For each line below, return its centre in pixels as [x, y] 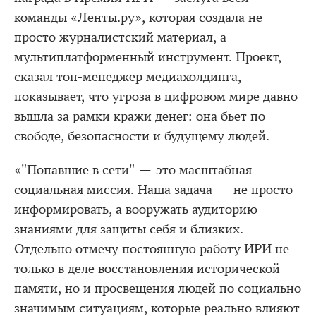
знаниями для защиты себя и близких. [129, 229]
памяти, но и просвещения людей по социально [158, 288]
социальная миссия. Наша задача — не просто [153, 190]
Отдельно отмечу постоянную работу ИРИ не [152, 249]
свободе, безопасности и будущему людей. [142, 136]
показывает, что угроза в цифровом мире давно [156, 97]
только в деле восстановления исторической [147, 269]
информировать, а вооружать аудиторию [136, 209]
